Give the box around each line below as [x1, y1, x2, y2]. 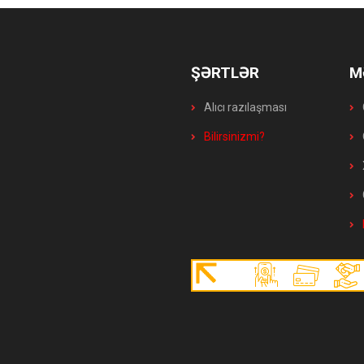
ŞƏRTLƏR [191, 63, 260, 82]
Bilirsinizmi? [201, 129, 266, 143]
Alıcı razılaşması [201, 100, 288, 114]
